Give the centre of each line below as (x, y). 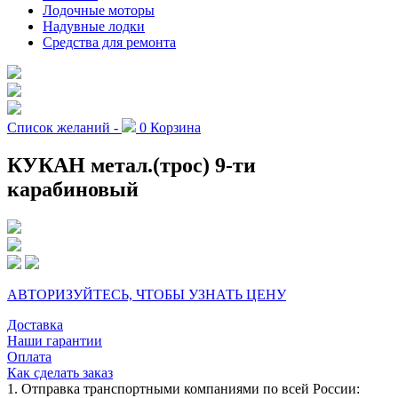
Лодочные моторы (99, 10)
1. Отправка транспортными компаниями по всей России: (183, 388)
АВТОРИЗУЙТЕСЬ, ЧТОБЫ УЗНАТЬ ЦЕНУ (147, 294)
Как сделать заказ (60, 372)
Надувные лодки (94, 26)
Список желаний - (63, 127)
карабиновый (73, 189)
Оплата (29, 356)
